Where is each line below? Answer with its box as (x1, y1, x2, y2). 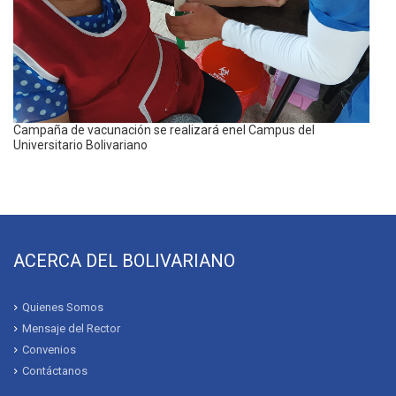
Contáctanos (22, 364, 88, 378)
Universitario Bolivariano (13, 138, 148, 153)
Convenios (22, 343, 76, 357)
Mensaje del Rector (22, 322, 120, 336)
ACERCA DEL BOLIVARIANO (13, 250, 235, 272)
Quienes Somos (22, 301, 103, 315)
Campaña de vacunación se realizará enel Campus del (13, 123, 315, 138)
